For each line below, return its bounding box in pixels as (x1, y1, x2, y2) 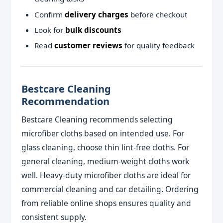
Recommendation (21, 95, 110, 109)
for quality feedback (122, 40, 195, 51)
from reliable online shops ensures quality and (21, 198, 192, 209)
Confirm (34, 9, 65, 19)
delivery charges (64, 9, 128, 19)
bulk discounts (65, 24, 121, 35)
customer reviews (54, 40, 122, 51)
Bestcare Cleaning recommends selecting (21, 114, 173, 125)
